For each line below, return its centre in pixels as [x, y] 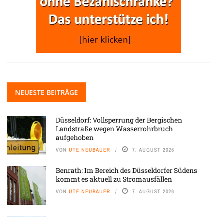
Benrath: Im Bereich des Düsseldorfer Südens [126, 170]
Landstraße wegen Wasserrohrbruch [114, 129]
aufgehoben [75, 138]
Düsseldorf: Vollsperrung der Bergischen [119, 120]
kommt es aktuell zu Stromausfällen [114, 179]
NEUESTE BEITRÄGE [46, 93]
